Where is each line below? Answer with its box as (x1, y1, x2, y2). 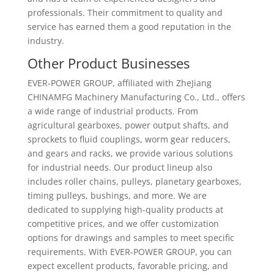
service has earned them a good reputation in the (27, 21, 231, 32)
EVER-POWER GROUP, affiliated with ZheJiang (27, 77, 212, 89)
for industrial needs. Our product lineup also (27, 161, 212, 173)
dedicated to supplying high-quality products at (27, 204, 223, 215)
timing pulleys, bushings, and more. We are (27, 190, 207, 201)
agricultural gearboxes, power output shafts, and (27, 119, 229, 131)
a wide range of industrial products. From (27, 105, 198, 117)
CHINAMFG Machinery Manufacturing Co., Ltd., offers (27, 91, 245, 103)
